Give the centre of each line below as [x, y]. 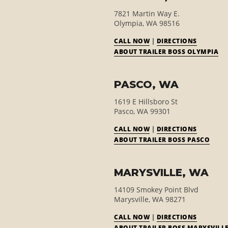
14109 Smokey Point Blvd [156, 190]
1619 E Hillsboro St [146, 102]
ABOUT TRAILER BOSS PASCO [162, 140]
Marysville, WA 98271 [150, 199]
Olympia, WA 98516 [147, 23]
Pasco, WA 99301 [142, 111]
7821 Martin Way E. [147, 13]
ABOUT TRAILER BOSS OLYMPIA [166, 52]
